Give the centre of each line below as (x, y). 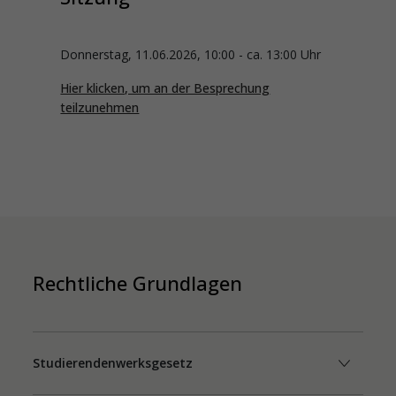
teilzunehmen (100, 107)
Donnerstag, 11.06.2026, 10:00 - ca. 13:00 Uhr (191, 54)
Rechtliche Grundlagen (138, 283)
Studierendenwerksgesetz (113, 363)
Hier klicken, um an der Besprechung (165, 88)
